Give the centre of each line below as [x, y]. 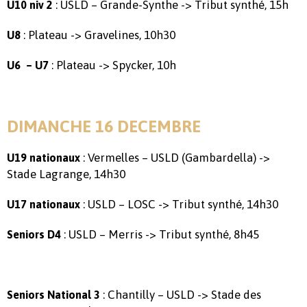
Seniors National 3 [53, 294]
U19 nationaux [44, 157]
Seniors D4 [34, 234]
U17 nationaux [44, 204]
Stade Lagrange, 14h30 [66, 174]
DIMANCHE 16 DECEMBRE [104, 126]
